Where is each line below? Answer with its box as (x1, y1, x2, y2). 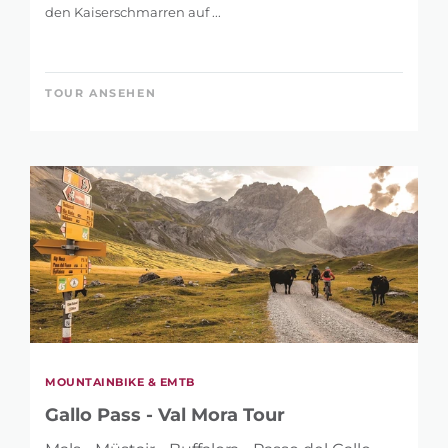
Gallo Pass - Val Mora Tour (45, 403, 285, 426)
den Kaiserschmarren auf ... (45, 4, 221, 21)
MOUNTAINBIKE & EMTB (45, 374, 195, 389)
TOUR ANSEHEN (45, 86, 157, 101)
